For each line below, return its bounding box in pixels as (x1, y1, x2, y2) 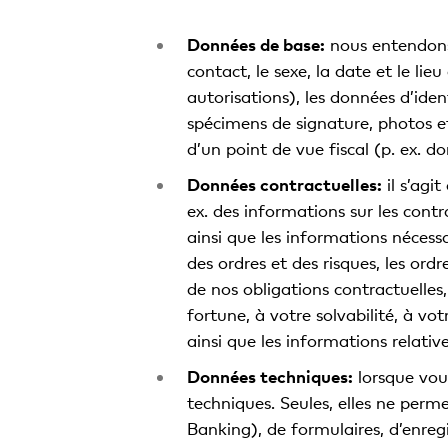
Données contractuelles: (186, 174, 382, 195)
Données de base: (186, 34, 325, 55)
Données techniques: (186, 366, 353, 387)
